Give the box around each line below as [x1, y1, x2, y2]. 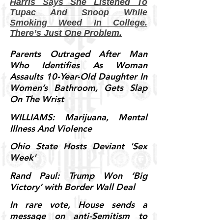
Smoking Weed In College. [10, 17, 147, 27]
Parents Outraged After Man [10, 48, 147, 60]
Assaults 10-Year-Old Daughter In [10, 71, 147, 82]
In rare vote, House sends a [10, 199, 147, 211]
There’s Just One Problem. [10, 27, 122, 38]
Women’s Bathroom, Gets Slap [10, 82, 147, 94]
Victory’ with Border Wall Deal [10, 181, 135, 192]
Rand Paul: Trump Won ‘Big [10, 169, 147, 181]
